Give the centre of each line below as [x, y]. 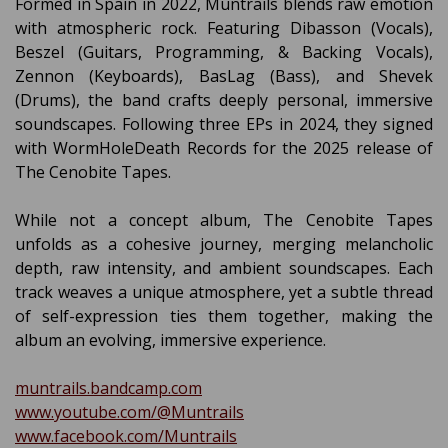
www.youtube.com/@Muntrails [129, 412]
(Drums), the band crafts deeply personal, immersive [224, 100]
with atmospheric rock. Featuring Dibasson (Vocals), [224, 28]
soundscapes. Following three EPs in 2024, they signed [224, 124]
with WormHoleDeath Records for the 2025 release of [224, 148]
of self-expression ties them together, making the [224, 316]
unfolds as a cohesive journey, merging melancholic [224, 244]
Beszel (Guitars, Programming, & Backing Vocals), [224, 52]
